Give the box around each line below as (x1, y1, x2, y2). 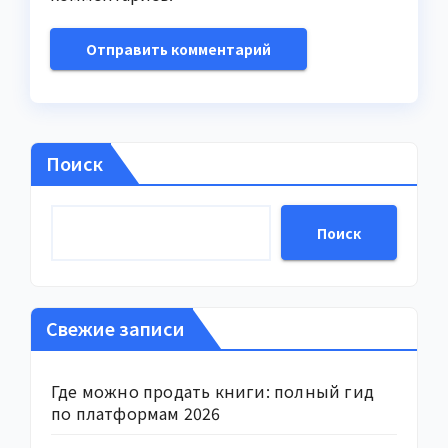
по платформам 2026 (51, 401, 221, 426)
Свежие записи (46, 315, 185, 342)
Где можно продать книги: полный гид (51, 379, 374, 404)
